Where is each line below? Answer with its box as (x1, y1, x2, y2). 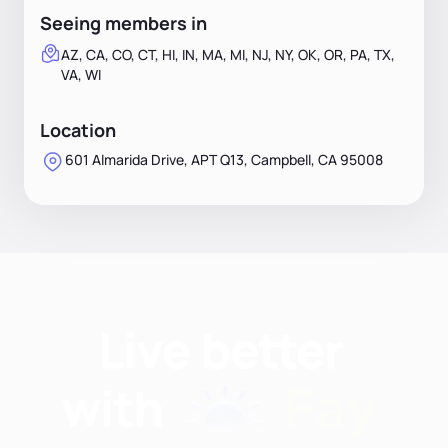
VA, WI (61, 64, 101, 84)
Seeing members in (40, 10, 207, 35)
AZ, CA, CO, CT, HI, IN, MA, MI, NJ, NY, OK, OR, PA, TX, (61, 44, 395, 64)
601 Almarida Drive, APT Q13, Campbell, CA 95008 (65, 149, 383, 169)
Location (40, 117, 116, 142)
